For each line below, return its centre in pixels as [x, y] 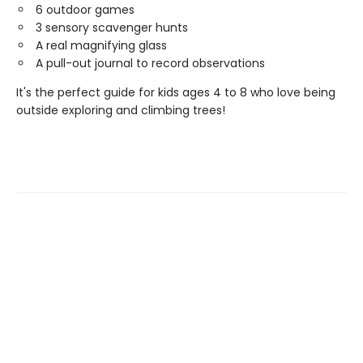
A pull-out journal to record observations [150, 63]
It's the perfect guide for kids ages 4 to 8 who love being [176, 92]
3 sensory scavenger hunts [112, 28]
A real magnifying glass [101, 45]
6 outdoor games [85, 10]
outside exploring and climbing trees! [121, 110]
